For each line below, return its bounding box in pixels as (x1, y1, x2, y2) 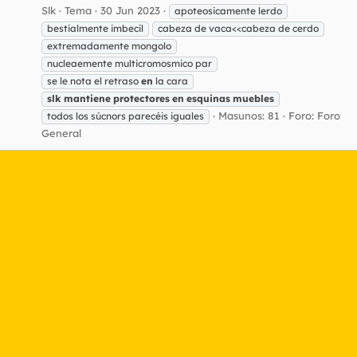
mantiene (64, 92, 111, 104)
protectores (113, 92, 170, 104)
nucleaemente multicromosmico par (47, 57, 212, 69)
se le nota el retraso (47, 74, 141, 87)
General (41, 126, 81, 139)
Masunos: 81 (218, 108, 280, 122)
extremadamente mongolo (47, 39, 171, 52)
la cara (153, 74, 188, 87)
